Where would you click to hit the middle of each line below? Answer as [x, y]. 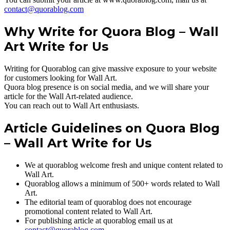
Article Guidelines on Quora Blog [112, 128]
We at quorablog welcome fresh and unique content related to [124, 165]
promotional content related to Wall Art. [89, 211]
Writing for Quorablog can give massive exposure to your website [110, 69]
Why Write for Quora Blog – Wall [111, 32]
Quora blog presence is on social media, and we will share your [107, 87]
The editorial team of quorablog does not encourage [108, 202]
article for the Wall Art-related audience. [69, 97]
